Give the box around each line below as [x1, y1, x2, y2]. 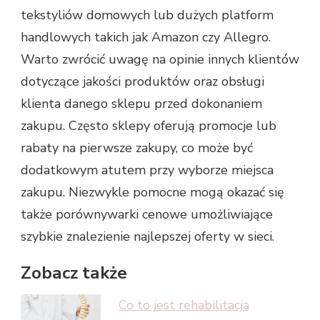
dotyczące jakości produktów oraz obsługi [21, 72, 264, 90]
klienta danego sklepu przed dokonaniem [21, 94, 262, 112]
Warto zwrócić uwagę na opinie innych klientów [21, 50, 299, 68]
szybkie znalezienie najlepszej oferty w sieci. [21, 227, 274, 245]
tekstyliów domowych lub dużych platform [21, 6, 274, 24]
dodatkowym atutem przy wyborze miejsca [21, 161, 274, 179]
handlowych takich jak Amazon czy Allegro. [21, 28, 271, 46]
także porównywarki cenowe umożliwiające [21, 205, 273, 223]
